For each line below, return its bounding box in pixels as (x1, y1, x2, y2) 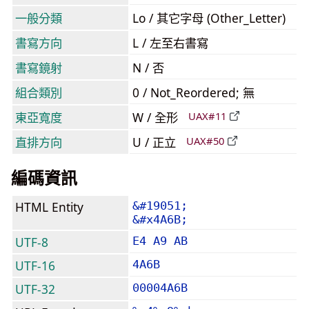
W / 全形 (132, 109, 181, 126)
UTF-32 (15, 281, 55, 297)
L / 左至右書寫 (132, 34, 208, 51)
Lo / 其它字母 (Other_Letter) (132, 10, 286, 26)
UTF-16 (15, 257, 55, 274)
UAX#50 (186, 134, 224, 148)
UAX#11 (188, 109, 226, 123)
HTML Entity (15, 199, 83, 215)
